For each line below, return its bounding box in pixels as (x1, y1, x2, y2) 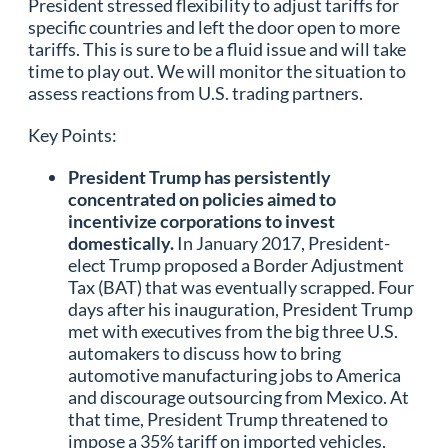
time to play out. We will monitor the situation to (28, 59, 406, 82)
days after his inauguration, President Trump (68, 297, 413, 320)
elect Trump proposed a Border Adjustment (68, 253, 404, 276)
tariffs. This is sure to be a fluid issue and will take (28, 37, 406, 60)
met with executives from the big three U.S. (68, 319, 398, 342)
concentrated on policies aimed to (68, 187, 336, 210)
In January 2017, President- (177, 231, 390, 254)
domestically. (68, 231, 177, 254)
